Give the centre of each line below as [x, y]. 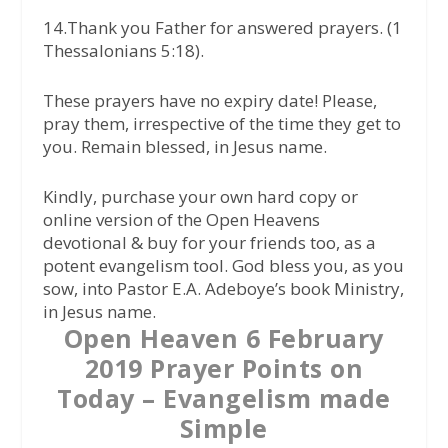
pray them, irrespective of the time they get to [221, 123]
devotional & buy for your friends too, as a [209, 242]
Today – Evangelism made [224, 398]
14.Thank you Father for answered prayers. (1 [222, 27]
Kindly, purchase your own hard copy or [200, 196]
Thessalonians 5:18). [123, 50]
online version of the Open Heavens [181, 219]
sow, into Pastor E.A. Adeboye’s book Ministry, [223, 288]
